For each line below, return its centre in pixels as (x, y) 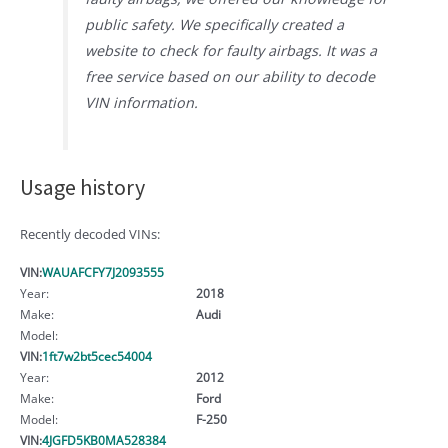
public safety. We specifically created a (215, 24)
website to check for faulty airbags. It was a (231, 50)
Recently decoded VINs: (90, 233)
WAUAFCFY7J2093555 (103, 271)
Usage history (82, 186)
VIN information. (142, 102)
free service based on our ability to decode (230, 76)
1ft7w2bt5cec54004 (97, 355)
